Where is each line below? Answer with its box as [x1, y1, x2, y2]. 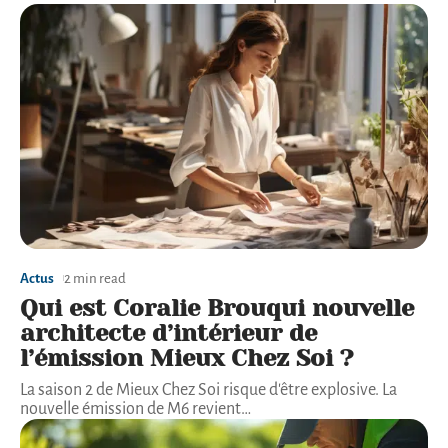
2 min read [64, 270, 126, 286]
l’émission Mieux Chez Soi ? [20, 343, 353, 372]
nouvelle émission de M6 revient [20, 399, 241, 418]
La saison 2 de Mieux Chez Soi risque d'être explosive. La [20, 380, 397, 399]
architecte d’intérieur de [20, 318, 317, 347]
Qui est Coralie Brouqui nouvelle [20, 293, 414, 322]
